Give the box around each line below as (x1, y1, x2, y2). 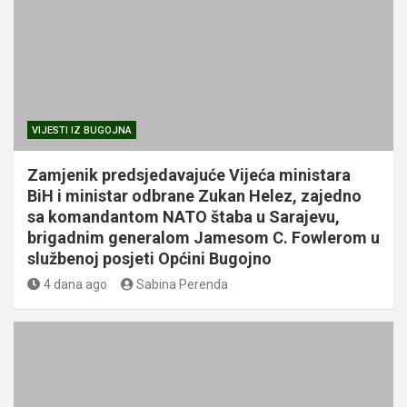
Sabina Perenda (136, 276, 228, 292)
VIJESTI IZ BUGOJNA (32, 124, 132, 136)
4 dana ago (43, 276, 107, 292)
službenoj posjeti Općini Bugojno (27, 248, 272, 268)
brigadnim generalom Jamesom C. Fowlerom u (27, 227, 380, 247)
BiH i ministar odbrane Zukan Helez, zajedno (27, 185, 362, 205)
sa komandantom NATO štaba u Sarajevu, (27, 206, 340, 226)
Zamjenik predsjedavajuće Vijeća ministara (27, 164, 351, 184)
